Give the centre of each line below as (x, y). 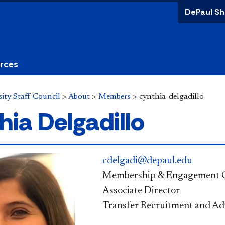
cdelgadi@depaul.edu (147, 160)
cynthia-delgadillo (172, 97)
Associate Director (141, 191)
